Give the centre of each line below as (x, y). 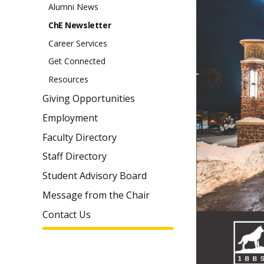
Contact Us (67, 214)
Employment (70, 118)
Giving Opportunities (89, 98)
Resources (68, 80)
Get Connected (77, 61)
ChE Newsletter (80, 25)
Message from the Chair (96, 195)
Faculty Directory (80, 137)
